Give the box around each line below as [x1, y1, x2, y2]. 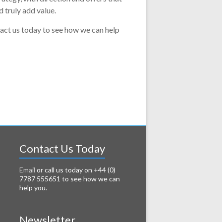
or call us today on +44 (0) [35, 166, 115, 174]
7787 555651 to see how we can [19, 174, 120, 183]
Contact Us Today [19, 142, 105, 155]
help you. [19, 183, 47, 192]
